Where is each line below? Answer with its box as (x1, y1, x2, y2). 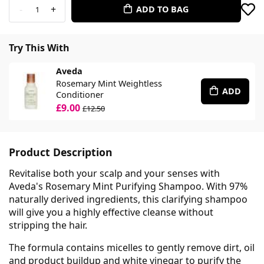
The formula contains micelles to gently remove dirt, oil (9, 240, 255, 254)
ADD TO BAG (136, 3, 189, 15)
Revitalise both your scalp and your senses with (9, 166, 220, 180)
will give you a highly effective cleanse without (9, 205, 213, 219)
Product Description (9, 144, 113, 159)
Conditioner (56, 88, 104, 100)
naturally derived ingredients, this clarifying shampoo (9, 192, 247, 206)
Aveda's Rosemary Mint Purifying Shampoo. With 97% (9, 179, 247, 193)
